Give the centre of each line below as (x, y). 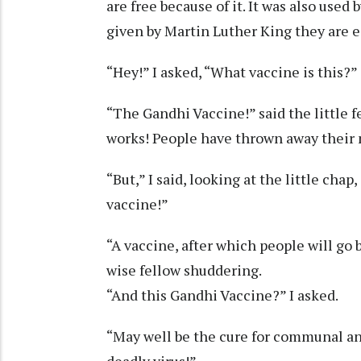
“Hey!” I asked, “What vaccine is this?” (232, 71)
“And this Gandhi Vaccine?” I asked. (222, 295)
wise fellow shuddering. (184, 270)
